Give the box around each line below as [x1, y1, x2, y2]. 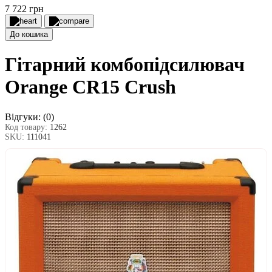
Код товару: [5, 122, 50, 132]
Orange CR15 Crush [5, 76, 176, 98]
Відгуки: [5, 111, 41, 122]
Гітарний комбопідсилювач [5, 53, 245, 76]
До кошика [10, 30, 48, 39]
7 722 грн [5, 4, 44, 14]
